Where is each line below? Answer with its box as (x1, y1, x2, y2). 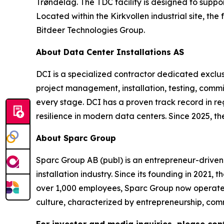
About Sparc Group (36, 133, 116, 143)
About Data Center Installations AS (36, 47, 184, 57)
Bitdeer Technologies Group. (36, 25, 145, 35)
